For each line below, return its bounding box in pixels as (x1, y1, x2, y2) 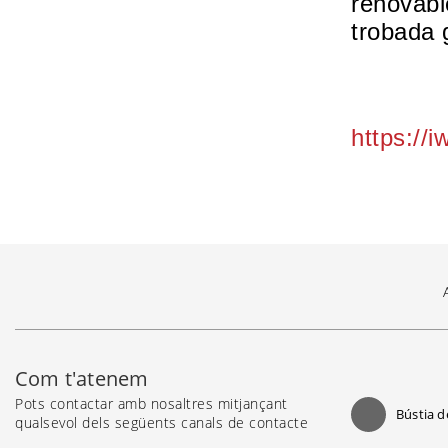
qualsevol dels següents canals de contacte (15, 412, 308, 432)
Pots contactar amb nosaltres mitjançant (15, 393, 288, 413)
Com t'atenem (15, 364, 149, 392)
